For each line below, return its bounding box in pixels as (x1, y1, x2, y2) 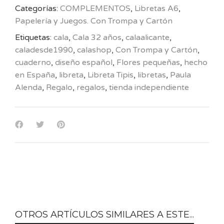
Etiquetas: (15, 32, 53, 42)
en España (15, 69, 55, 80)
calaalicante (125, 32, 169, 42)
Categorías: (15, 3, 60, 13)
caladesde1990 (15, 44, 73, 55)
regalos (76, 82, 105, 92)
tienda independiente (109, 82, 189, 92)
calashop (77, 44, 111, 55)
